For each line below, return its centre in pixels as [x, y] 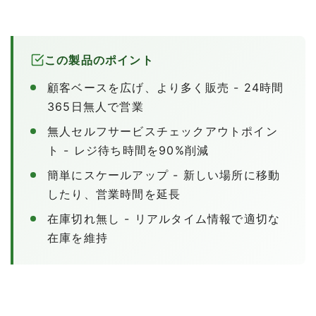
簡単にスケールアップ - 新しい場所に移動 [164, 175]
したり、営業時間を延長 [114, 194]
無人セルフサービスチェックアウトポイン [163, 131]
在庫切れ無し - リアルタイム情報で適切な [164, 218]
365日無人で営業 [96, 106]
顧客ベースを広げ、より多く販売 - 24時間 [166, 87]
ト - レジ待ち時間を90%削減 [128, 150]
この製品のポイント [99, 60]
